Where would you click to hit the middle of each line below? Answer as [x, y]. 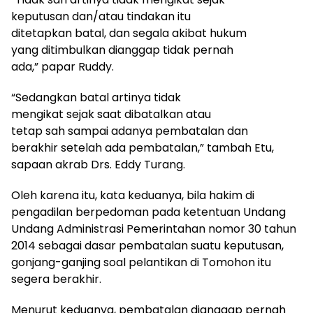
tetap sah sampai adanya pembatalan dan [130, 131]
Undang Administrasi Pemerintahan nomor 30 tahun [154, 229]
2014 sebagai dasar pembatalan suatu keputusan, [147, 246]
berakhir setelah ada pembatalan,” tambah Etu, [143, 148]
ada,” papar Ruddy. [63, 67]
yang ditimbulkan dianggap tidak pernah [122, 50]
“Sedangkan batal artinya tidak [96, 97]
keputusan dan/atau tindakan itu [101, 16]
